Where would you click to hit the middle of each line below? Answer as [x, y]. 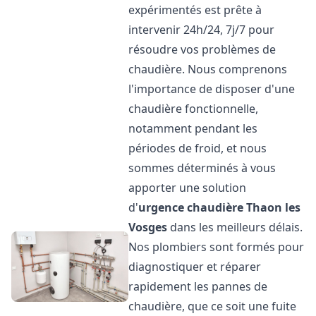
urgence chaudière [191, 207]
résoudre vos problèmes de [202, 49]
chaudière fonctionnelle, [194, 109]
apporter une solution [188, 188]
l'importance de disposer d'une [212, 89]
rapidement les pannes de [198, 286]
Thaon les [274, 207]
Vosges [148, 227]
